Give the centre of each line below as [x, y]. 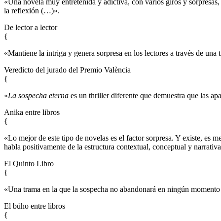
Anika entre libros [32, 112]
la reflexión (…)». [32, 11]
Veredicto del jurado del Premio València [67, 70]
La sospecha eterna [38, 96]
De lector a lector [31, 28]
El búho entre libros [35, 206]
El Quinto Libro [29, 164]
